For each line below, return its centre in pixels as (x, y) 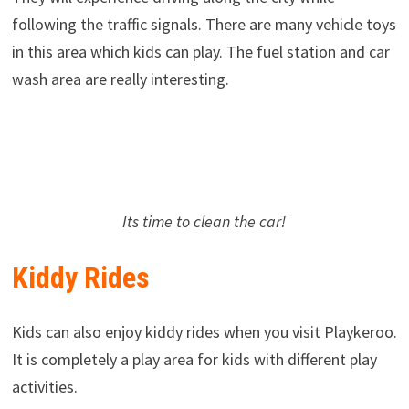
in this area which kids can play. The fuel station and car (200, 52)
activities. (44, 387)
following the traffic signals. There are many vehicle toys (204, 25)
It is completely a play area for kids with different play (194, 360)
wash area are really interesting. (120, 79)
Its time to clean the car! (204, 221)
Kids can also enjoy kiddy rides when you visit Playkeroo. (204, 332)
